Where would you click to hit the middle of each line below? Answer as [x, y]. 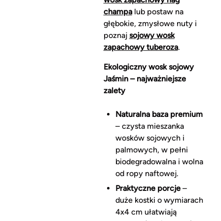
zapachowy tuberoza [141, 47]
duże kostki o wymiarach [159, 200]
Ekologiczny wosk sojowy [148, 67]
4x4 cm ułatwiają [146, 212]
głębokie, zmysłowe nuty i [150, 24]
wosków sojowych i [150, 138]
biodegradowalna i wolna [159, 162]
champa [118, 12]
